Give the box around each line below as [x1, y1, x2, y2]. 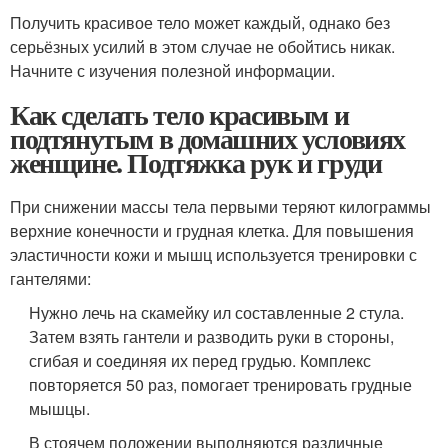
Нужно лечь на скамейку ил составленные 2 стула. [29, 300, 405, 324]
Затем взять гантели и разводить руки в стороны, [29, 324, 395, 348]
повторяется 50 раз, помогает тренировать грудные [29, 372, 413, 396]
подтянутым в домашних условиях [10, 117, 406, 159]
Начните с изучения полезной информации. [10, 58, 335, 82]
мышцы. [29, 396, 91, 420]
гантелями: [10, 266, 91, 290]
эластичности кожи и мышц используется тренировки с [10, 242, 417, 266]
